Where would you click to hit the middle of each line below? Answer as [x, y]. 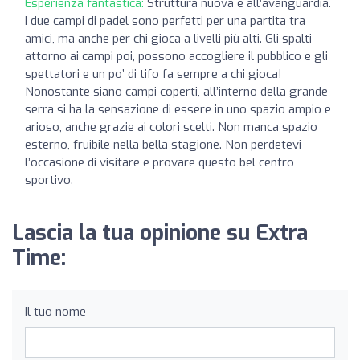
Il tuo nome [55, 312]
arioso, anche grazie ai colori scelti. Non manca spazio [171, 127]
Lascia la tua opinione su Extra [160, 233]
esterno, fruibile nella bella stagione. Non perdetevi [163, 145]
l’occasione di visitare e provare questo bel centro [160, 162]
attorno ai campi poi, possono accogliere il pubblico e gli [176, 56]
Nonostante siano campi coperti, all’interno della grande [176, 92]
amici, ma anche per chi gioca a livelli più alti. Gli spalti [168, 39]
